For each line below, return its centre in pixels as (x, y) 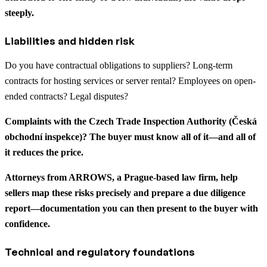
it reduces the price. (44, 152)
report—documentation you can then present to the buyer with (131, 208)
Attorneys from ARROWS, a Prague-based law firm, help (121, 177)
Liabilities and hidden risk (70, 41)
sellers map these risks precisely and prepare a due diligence (125, 193)
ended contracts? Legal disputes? (66, 96)
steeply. (19, 13)
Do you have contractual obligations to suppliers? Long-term (119, 65)
